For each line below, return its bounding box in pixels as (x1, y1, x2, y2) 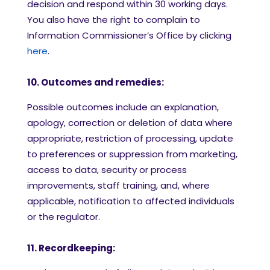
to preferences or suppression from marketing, (27, 148, 237, 160)
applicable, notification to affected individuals (27, 195, 234, 207)
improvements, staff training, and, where (27, 179, 210, 192)
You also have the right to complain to (27, 13, 200, 26)
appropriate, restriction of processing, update (27, 132, 233, 145)
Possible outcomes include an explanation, (27, 101, 219, 113)
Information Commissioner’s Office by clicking (27, 29, 231, 42)
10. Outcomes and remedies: (27, 76, 164, 89)
